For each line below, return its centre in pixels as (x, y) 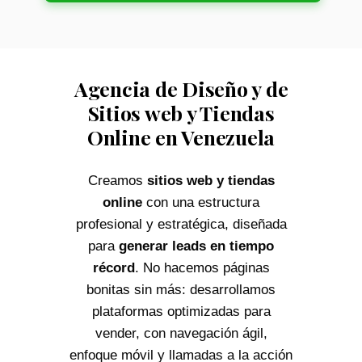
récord (114, 267)
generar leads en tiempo (196, 246)
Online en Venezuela (181, 137)
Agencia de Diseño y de (181, 88)
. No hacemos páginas (202, 267)
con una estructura (201, 202)
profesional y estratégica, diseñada (181, 224)
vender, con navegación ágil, (181, 333)
